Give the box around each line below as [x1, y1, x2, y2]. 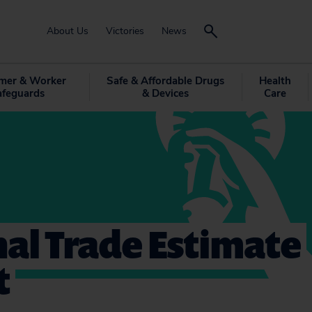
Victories [106, 24, 144, 38]
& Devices [141, 86, 189, 100]
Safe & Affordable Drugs [106, 74, 224, 88]
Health [258, 74, 291, 88]
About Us [47, 24, 88, 38]
